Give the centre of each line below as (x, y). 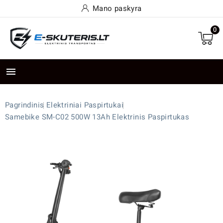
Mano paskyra (117, 8)
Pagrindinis (25, 105)
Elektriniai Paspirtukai (85, 105)
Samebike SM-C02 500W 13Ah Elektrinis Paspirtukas (97, 117)
